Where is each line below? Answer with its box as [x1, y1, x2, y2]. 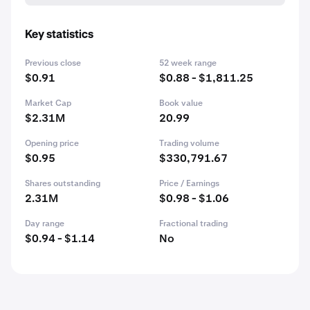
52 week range [159, 57, 217, 69]
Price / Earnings [159, 178, 219, 189]
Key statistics [25, 30, 93, 41]
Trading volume [159, 138, 219, 149]
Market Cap [25, 98, 71, 109]
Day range [25, 218, 64, 229]
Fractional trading [159, 218, 228, 229]
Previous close [25, 57, 81, 69]
